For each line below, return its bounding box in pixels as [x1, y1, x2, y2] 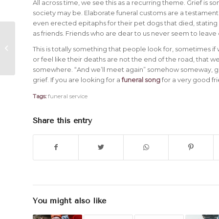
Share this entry [33, 115, 92, 125]
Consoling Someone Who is [17, 44, 105, 52]
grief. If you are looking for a [33, 76, 122, 84]
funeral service [48, 92, 88, 100]
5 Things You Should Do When [17, 34, 111, 42]
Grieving [17, 54, 44, 62]
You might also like [33, 196, 106, 205]
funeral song [122, 76, 162, 84]
